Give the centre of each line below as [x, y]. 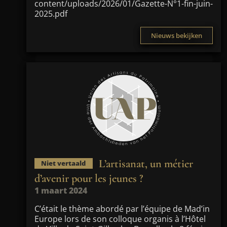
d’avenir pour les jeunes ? [89, 178]
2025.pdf [51, 14]
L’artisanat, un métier [146, 163]
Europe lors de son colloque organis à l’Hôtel [120, 219]
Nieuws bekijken [177, 35]
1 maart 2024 [61, 191]
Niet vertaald [64, 163]
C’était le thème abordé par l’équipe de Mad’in [122, 209]
